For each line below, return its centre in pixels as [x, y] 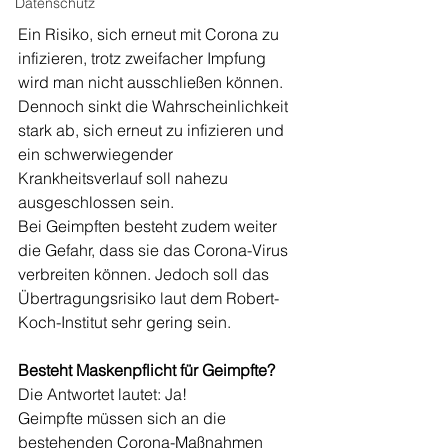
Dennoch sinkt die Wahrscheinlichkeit [155, 106]
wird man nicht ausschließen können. [152, 82]
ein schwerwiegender [97, 154]
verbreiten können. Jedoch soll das [145, 274]
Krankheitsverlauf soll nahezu [125, 178]
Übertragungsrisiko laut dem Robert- [148, 298]
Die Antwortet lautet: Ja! [104, 394]
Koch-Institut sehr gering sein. [126, 322]
